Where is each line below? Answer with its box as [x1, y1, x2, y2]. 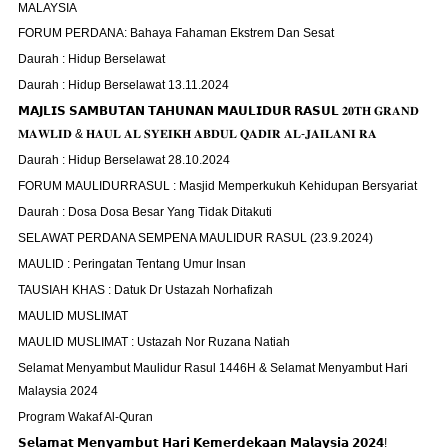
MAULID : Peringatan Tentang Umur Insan [18, 257, 247, 272]
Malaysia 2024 [18, 383, 99, 398]
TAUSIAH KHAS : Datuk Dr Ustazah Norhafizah [18, 283, 274, 298]
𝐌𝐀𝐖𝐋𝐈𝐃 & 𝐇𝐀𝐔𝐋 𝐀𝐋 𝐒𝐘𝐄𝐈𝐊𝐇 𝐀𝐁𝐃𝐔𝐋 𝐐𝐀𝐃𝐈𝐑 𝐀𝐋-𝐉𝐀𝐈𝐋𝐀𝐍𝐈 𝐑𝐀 [18, 127, 378, 142]
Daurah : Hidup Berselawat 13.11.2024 [18, 78, 230, 93]
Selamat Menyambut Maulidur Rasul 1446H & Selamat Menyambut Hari [18, 360, 409, 375]
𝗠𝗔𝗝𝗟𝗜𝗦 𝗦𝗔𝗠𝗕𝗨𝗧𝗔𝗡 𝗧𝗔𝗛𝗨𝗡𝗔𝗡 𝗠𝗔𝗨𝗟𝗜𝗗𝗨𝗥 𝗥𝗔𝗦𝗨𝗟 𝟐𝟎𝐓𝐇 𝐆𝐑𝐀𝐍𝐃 [18, 104, 420, 119]
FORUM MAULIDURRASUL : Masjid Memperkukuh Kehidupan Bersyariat [18, 179, 418, 194]
